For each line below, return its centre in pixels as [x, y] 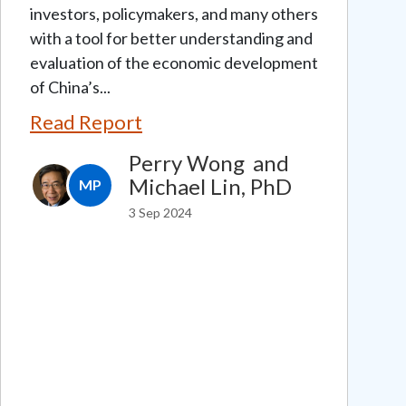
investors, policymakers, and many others [174, 13]
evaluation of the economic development [174, 62]
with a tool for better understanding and [171, 38]
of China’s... [70, 87]
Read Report [86, 121]
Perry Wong [187, 162]
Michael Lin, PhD [210, 186]
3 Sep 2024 [160, 212]
